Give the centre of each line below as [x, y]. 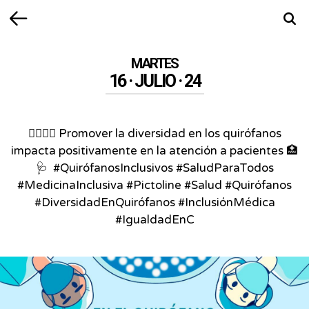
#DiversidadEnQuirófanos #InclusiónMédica [154, 203]
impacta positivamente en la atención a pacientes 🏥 [154, 151]
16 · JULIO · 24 [154, 81]
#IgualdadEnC [154, 220]
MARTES [154, 63]
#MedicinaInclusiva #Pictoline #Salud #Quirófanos [154, 186]
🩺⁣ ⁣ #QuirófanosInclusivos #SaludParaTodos [154, 168]
